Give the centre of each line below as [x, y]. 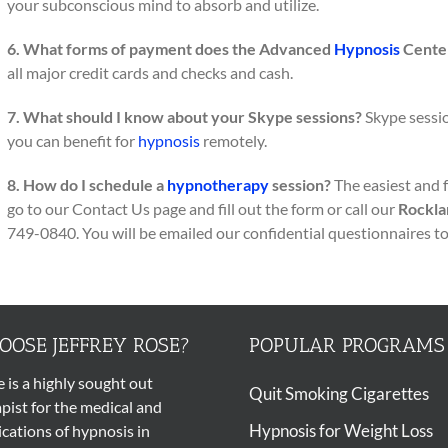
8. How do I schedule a [87, 184]
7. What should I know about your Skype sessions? [184, 116]
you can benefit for [72, 140]
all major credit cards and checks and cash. [150, 72]
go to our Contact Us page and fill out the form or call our [202, 208]
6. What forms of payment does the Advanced [170, 48]
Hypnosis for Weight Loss [341, 430]
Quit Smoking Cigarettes [339, 393]
